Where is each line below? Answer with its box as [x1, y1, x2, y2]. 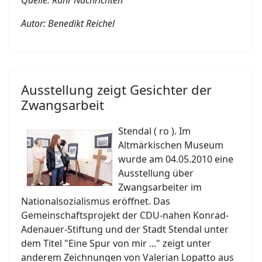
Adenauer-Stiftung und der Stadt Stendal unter [21, 223, 229, 236]
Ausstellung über [118, 167, 194, 180]
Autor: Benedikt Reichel [21, 17, 115, 30]
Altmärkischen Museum [118, 139, 223, 151]
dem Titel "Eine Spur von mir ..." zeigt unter [21, 237, 211, 250]
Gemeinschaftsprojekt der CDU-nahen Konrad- [21, 209, 229, 222]
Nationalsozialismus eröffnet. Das [21, 195, 170, 208]
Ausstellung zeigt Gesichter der [21, 81, 212, 98]
